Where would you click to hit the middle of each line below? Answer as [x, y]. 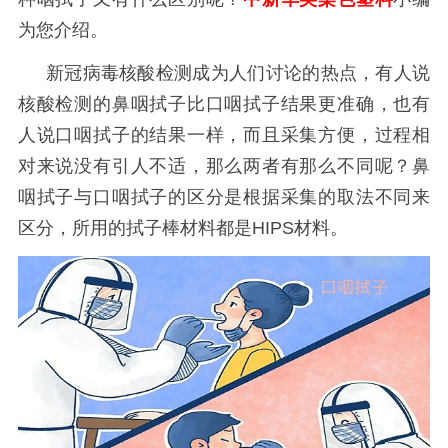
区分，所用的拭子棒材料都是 [134, 228]
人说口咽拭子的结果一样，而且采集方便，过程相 [224, 135]
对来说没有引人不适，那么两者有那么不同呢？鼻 [224, 166]
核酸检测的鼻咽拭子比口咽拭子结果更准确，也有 [224, 104]
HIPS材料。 [299, 228]
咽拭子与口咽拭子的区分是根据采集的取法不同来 [224, 197]
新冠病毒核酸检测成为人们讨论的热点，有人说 [238, 73]
